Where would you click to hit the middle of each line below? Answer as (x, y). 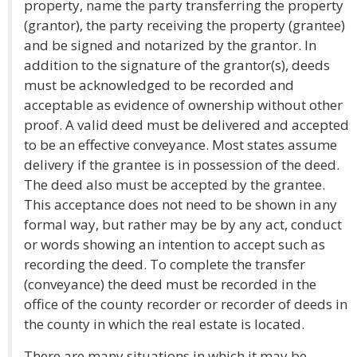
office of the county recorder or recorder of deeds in (186, 304)
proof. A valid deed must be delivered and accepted (186, 125)
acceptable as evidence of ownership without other (183, 105)
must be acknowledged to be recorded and (159, 85)
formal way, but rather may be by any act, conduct (183, 224)
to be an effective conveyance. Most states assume (180, 145)
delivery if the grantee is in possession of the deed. (182, 165)
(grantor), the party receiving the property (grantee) (184, 25)
